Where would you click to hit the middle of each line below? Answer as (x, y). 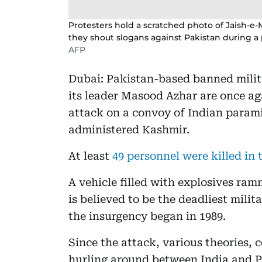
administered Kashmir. (129, 129)
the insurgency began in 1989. (147, 216)
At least (89, 156)
